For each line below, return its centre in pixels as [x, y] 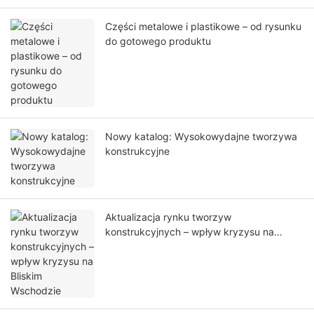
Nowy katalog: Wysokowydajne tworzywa [201, 137]
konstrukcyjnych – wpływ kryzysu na [190, 232]
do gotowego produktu [158, 41]
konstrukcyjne [137, 151]
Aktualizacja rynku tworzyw [168, 217]
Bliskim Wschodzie [148, 247]
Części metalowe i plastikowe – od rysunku [203, 27]
